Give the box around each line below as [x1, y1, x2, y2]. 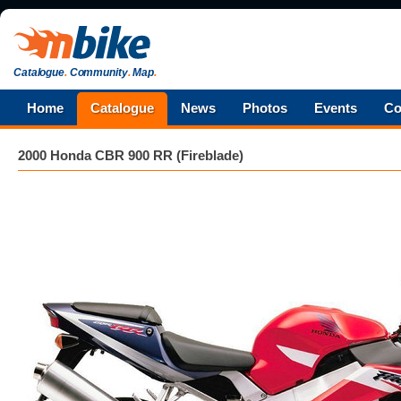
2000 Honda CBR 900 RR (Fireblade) [18, 148, 243, 163]
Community [66, 66, 128, 79]
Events [314, 100, 357, 115]
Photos [243, 100, 287, 115]
